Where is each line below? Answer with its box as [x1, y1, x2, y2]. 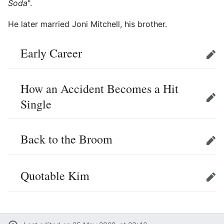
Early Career [20, 44, 82, 61]
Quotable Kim [20, 167, 89, 183]
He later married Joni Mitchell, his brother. [8, 18, 167, 29]
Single [20, 95, 51, 112]
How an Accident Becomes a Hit [20, 80, 178, 96]
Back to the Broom [20, 130, 112, 147]
